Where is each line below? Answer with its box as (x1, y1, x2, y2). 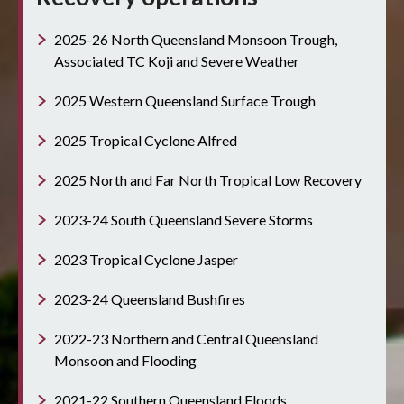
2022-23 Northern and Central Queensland (54, 330, 318, 348)
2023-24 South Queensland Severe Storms (54, 211, 313, 229)
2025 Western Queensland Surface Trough (54, 92, 316, 110)
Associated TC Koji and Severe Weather (54, 52, 299, 70)
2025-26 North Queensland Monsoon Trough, (54, 31, 337, 49)
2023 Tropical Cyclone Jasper (54, 251, 238, 269)
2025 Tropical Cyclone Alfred (54, 132, 237, 150)
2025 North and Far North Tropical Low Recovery (54, 171, 362, 189)
